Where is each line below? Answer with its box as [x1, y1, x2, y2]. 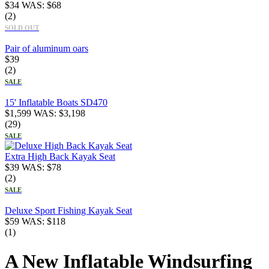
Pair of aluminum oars [5, 43, 88, 53]
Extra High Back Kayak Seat [5, 151, 115, 162]
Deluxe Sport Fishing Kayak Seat [5, 205, 132, 216]
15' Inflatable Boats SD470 [5, 97, 107, 107]
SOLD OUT [5, 23, 39, 31]
